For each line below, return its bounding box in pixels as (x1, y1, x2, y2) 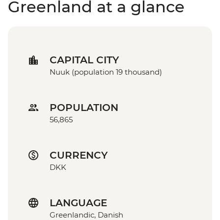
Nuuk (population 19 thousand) (50, 67, 162, 77)
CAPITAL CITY (50, 54, 119, 66)
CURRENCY (50, 149, 108, 162)
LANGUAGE (50, 197, 107, 209)
